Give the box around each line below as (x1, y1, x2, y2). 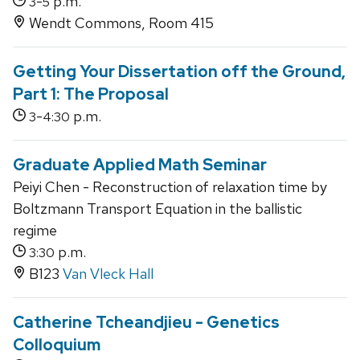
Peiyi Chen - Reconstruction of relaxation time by (13, 178, 327, 197)
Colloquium (13, 334, 100, 356)
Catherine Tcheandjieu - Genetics (13, 312, 280, 333)
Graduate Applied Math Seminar (13, 154, 267, 176)
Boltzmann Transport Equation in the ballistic (13, 199, 302, 219)
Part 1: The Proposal (13, 84, 169, 105)
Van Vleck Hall (63, 264, 153, 284)
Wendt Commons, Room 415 (26, 14, 214, 33)
